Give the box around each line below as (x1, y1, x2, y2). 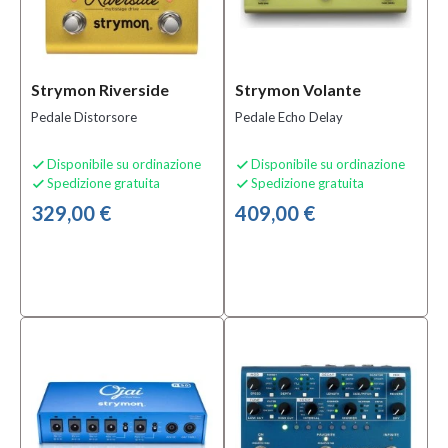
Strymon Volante (235, 80, 361, 99)
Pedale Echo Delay (235, 109, 343, 125)
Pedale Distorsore (31, 109, 137, 125)
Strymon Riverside (31, 80, 169, 99)
